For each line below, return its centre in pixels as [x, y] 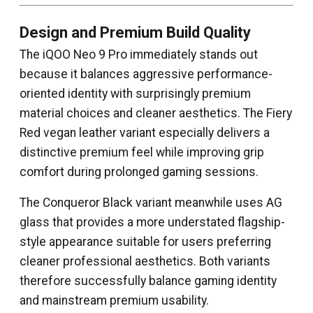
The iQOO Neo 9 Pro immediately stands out [139, 54]
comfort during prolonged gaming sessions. [139, 172]
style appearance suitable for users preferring [145, 242]
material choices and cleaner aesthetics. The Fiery [156, 113]
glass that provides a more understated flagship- [152, 222]
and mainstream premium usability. [114, 300]
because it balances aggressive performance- [146, 74]
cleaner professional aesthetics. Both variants [145, 261]
